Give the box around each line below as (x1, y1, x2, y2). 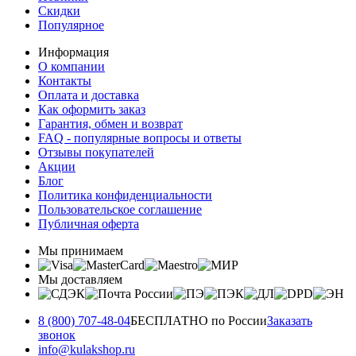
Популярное (38, 17, 104, 32)
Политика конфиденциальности (38, 188, 212, 202)
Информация (38, 44, 109, 59)
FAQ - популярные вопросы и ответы (38, 130, 242, 145)
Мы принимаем (38, 243, 123, 257)
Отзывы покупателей (38, 145, 154, 159)
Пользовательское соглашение (38, 202, 202, 216)
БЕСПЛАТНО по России (130, 313, 267, 327)
